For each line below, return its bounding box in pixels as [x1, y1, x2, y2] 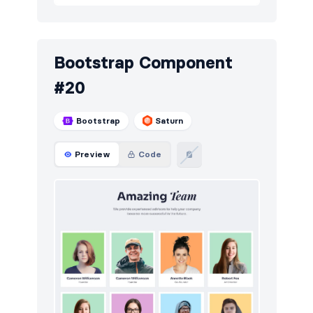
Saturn [155, 115, 184, 126]
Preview [74, 149, 110, 160]
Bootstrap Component [53, 52, 233, 73]
